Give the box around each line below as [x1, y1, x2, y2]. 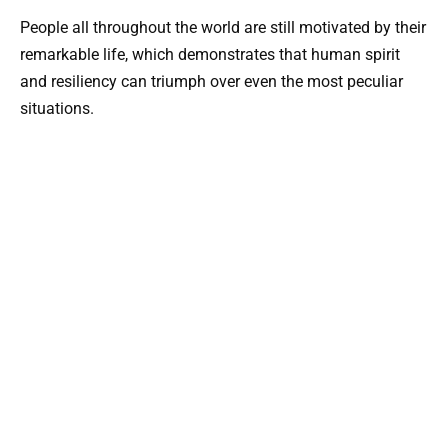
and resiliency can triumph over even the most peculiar [20, 72, 403, 92]
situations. [20, 99, 94, 119]
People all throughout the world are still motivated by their [20, 18, 426, 38]
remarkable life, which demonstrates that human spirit [20, 45, 400, 65]
